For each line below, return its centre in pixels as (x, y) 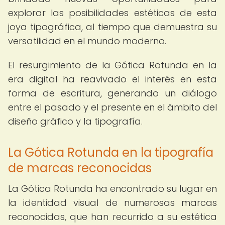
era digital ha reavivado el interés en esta (113, 79)
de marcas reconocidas (80, 168)
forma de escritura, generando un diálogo (113, 93)
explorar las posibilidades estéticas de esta (113, 13)
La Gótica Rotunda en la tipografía (111, 152)
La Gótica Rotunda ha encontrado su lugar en (113, 189)
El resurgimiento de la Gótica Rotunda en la (113, 65)
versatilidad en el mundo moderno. (87, 41)
